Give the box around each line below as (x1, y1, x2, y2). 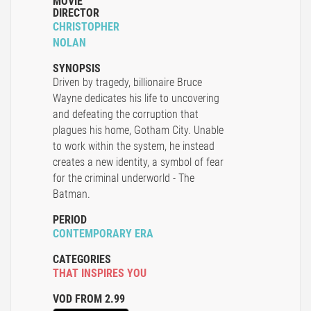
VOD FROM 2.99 (53, 292, 125, 306)
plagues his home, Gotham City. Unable (53, 124, 224, 137)
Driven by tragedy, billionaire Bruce (53, 76, 202, 90)
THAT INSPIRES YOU (53, 267, 146, 280)
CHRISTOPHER (53, 20, 119, 34)
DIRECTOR (53, 6, 99, 20)
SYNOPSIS (53, 62, 101, 76)
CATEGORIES (53, 253, 111, 267)
